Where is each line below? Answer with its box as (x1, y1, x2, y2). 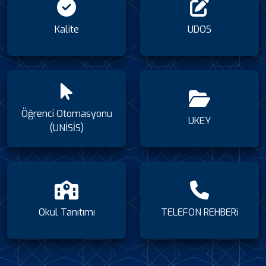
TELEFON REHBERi (161, 206, 238, 218)
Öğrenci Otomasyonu (21, 107, 112, 120)
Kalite (54, 23, 79, 36)
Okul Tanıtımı (38, 206, 95, 218)
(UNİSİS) (49, 122, 84, 134)
